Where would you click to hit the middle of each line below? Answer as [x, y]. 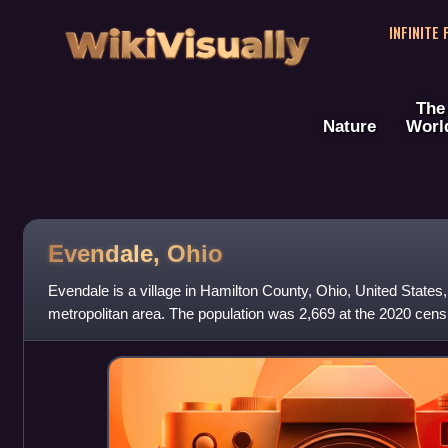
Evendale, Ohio [135, 253]
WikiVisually [187, 38]
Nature [349, 126]
